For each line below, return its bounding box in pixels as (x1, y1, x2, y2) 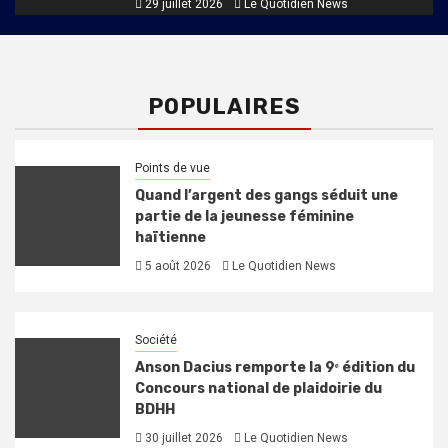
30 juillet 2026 (141, 431, 223, 446)
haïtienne (134, 229, 206, 247)
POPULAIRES (147, 93, 301, 121)
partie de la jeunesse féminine (134, 208, 354, 226)
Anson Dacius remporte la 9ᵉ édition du (134, 359, 415, 377)
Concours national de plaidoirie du (134, 380, 382, 398)
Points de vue (134, 161, 210, 176)
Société (134, 333, 177, 348)
